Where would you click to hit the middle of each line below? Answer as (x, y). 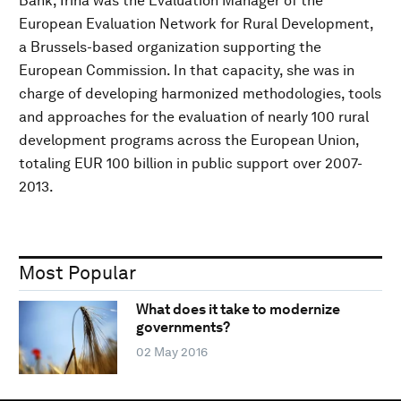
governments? (183, 328)
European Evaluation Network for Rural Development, (196, 23)
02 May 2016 (171, 352)
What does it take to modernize (238, 310)
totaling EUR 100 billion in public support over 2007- (191, 163)
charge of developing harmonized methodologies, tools (200, 93)
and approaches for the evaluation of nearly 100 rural (194, 116)
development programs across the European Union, (189, 140)
